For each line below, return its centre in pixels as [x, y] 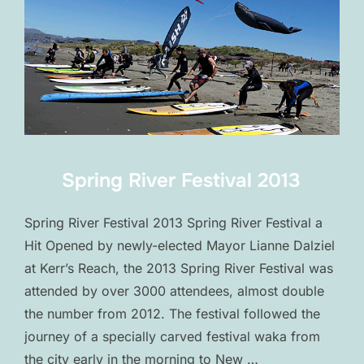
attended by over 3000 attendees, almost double [174, 290]
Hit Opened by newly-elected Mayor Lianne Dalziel [180, 245]
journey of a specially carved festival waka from [172, 336]
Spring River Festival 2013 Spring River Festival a [173, 222]
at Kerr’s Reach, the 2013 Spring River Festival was [179, 268]
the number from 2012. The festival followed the [172, 313]
